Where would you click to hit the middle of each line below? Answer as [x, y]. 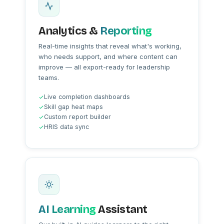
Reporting [126, 31]
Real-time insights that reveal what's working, [110, 46]
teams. [49, 77]
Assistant [121, 209]
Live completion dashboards [87, 97]
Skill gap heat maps [73, 107]
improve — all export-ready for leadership [104, 67]
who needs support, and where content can [108, 56]
